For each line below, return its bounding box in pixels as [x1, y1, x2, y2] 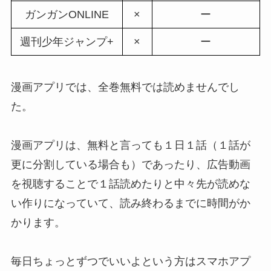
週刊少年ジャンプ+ [19, 35, 114, 48]
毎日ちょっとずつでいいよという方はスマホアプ [10, 255, 250, 267]
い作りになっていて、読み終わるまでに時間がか [10, 197, 250, 209]
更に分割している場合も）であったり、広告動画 [10, 158, 250, 171]
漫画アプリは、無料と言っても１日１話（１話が [10, 139, 250, 151]
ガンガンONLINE [24, 8, 109, 21]
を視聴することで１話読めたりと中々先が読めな [10, 177, 250, 190]
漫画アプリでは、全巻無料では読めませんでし [10, 80, 240, 93]
